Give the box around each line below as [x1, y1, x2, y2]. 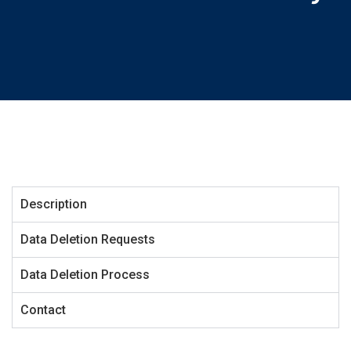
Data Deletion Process [20, 267, 150, 282]
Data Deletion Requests [20, 232, 155, 247]
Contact [20, 302, 66, 317]
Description [20, 197, 87, 212]
